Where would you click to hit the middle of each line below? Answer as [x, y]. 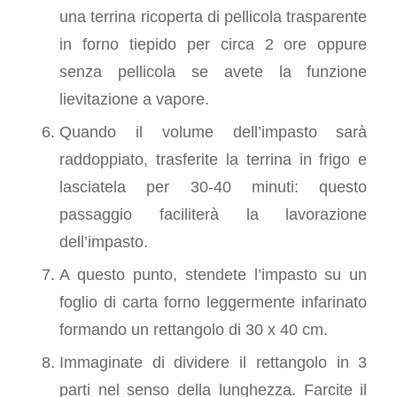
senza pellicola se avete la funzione [213, 72]
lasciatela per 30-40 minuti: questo [213, 187]
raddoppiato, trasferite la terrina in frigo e [213, 160]
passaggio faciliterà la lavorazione [213, 214]
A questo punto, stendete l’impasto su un [213, 275]
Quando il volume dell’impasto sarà [213, 132]
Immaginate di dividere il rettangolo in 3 [213, 362]
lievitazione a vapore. [134, 99]
